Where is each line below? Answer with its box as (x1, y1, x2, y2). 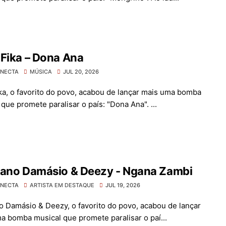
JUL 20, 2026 (63, 68, 99, 75)
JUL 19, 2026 (105, 182, 140, 189)
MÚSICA (30, 68, 52, 75)
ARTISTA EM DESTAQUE (30, 182, 94, 189)
